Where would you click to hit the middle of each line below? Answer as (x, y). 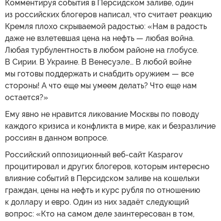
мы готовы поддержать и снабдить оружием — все (99, 74)
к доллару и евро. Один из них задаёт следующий (97, 202)
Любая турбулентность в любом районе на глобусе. (102, 50)
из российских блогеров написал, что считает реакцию (109, 14)
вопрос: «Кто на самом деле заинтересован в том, (100, 214)
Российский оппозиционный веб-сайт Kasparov (94, 154)
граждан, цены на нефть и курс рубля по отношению (103, 190)
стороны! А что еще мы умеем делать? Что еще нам (101, 85)
